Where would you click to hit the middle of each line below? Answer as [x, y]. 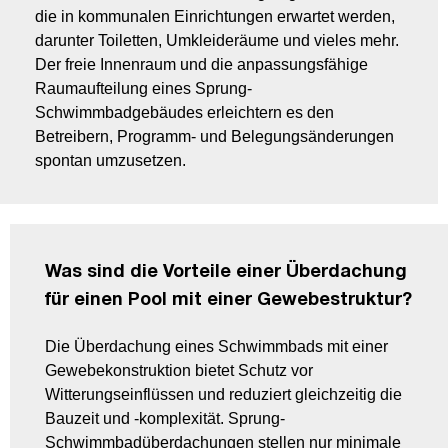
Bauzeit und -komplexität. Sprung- [165, 419]
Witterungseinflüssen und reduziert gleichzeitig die [223, 395]
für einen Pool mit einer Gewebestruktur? [228, 301]
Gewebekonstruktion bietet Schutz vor [179, 371]
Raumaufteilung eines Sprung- [143, 89]
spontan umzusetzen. [110, 161]
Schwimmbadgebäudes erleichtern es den [184, 113]
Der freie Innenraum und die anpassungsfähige [201, 65]
